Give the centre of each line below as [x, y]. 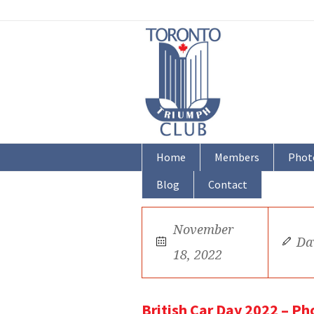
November [203, 230]
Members [237, 157]
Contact [228, 184]
